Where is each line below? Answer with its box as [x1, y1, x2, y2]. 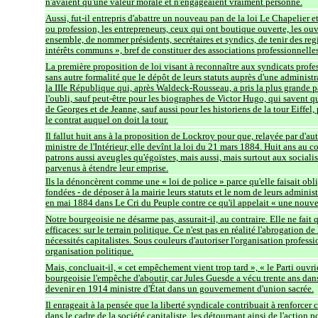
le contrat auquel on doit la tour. [45, 114, 168, 125]
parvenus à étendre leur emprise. [45, 163, 168, 173]
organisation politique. [45, 246, 133, 256]
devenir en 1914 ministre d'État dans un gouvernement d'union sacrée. [45, 283, 314, 294]
